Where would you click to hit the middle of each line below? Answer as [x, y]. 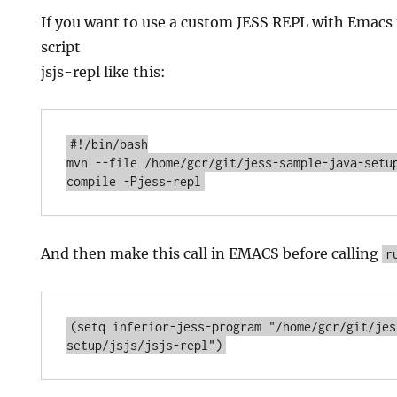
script [61, 47]
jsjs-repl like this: [104, 72]
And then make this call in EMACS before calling [212, 253]
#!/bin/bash [109, 144]
